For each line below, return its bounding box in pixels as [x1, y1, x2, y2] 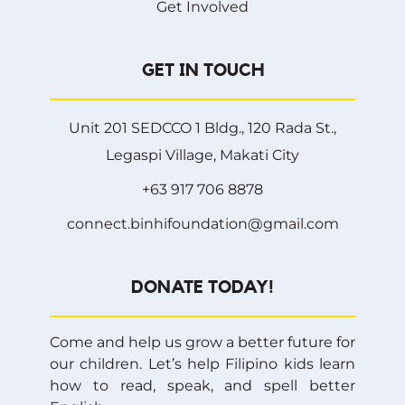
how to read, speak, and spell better [50, 377, 355, 395]
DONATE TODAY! [131, 278, 274, 297]
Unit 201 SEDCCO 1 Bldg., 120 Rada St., [69, 119, 336, 137]
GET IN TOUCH [141, 61, 264, 80]
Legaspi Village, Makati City [106, 146, 299, 165]
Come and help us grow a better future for [50, 334, 355, 352]
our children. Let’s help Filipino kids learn [50, 355, 355, 373]
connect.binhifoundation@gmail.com [66, 215, 339, 233]
